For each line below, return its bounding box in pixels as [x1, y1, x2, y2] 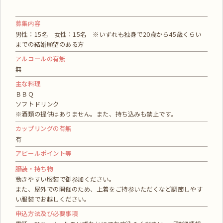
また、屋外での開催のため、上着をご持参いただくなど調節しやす [15, 185, 203, 194]
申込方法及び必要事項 [15, 209, 78, 218]
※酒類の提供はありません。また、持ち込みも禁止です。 [15, 110, 177, 119]
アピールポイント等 [15, 149, 72, 158]
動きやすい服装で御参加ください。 [15, 175, 115, 184]
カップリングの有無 [15, 124, 72, 133]
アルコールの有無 [15, 54, 66, 63]
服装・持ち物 [15, 164, 53, 173]
